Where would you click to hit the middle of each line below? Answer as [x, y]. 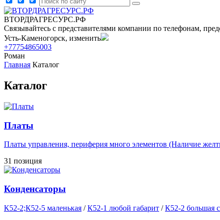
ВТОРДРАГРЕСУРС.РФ [45, 19]
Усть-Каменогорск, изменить [52, 38]
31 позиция [23, 161]
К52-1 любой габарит [123, 208]
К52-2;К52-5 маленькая [43, 208]
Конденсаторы [35, 189]
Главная [17, 65]
